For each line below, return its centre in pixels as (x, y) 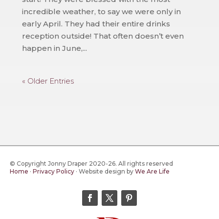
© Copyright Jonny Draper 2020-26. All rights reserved (91, 164)
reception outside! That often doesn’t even (103, 36)
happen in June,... (54, 48)
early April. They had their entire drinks (96, 24)
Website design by (107, 172)
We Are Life (152, 172)
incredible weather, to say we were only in (101, 12)
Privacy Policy (54, 172)
